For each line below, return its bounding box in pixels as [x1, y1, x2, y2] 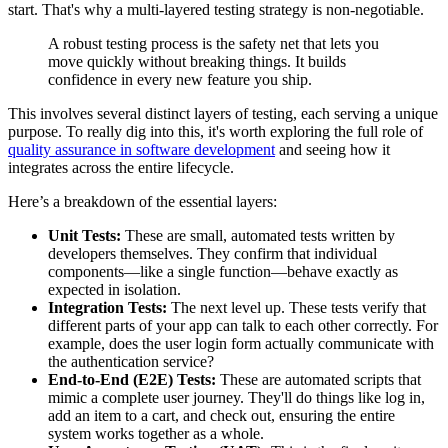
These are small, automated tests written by [121, 226, 395, 244]
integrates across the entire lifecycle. [8, 158, 234, 176]
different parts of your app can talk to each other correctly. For [48, 316, 438, 334]
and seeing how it [275, 140, 390, 158]
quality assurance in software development [8, 140, 275, 158]
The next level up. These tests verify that [167, 298, 426, 316]
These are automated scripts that [216, 370, 421, 388]
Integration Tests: [48, 298, 167, 316]
